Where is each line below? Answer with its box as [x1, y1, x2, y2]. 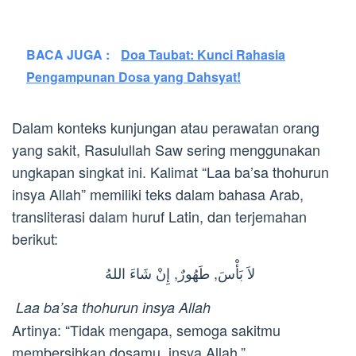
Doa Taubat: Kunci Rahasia [121, 45, 285, 64]
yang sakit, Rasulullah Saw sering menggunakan [12, 139, 320, 161]
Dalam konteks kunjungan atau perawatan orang [12, 117, 319, 138]
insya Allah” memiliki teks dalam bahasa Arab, [12, 184, 304, 205]
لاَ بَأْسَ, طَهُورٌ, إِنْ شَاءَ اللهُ [105, 262, 255, 284]
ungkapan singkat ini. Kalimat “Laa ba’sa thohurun [12, 161, 329, 183]
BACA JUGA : [26, 45, 113, 64]
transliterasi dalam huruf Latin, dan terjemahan [12, 206, 307, 227]
